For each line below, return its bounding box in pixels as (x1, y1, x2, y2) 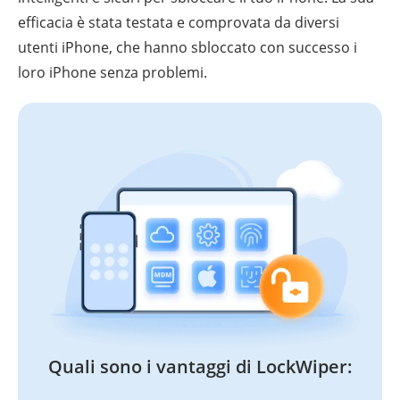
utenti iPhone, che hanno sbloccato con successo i (18, 37, 357, 57)
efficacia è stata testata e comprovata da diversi (18, 12, 339, 32)
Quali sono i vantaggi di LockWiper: (47, 354, 353, 379)
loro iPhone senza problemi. (18, 62, 207, 82)
